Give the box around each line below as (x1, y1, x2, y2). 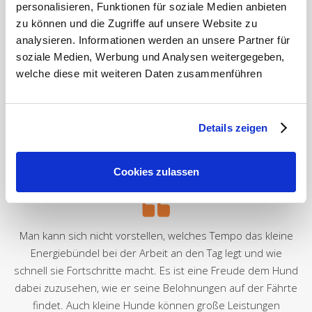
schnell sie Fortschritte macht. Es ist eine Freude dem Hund (14, 263, 298, 277)
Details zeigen (198, 121, 268, 134)
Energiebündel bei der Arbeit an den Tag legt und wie (30, 245, 282, 260)
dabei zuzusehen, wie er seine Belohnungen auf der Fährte (15, 280, 297, 295)
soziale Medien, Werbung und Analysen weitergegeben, (16, 51, 285, 63)
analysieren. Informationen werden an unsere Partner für (16, 34, 290, 46)
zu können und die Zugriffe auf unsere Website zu (16, 17, 257, 29)
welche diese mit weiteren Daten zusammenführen (16, 68, 262, 79)
